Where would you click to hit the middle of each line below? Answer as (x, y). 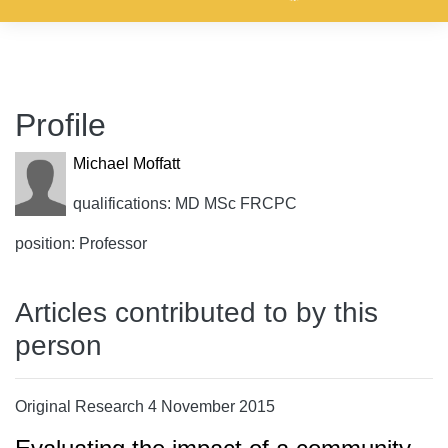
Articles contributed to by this (196, 312)
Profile (60, 125)
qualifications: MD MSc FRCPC (184, 203)
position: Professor (81, 243)
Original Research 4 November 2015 (145, 406)
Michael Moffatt (126, 163)
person (58, 345)
